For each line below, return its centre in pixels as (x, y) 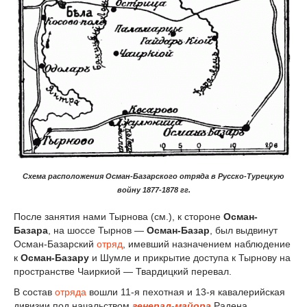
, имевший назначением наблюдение (207, 244)
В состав (34, 292)
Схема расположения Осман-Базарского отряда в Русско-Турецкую (153, 176)
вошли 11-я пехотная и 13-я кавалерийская (186, 292)
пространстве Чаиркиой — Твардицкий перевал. (123, 272)
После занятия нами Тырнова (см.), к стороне (119, 217)
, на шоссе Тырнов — (97, 231)
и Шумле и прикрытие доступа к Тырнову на (190, 258)
